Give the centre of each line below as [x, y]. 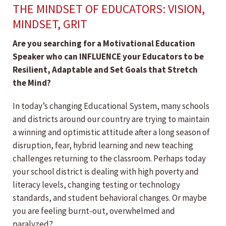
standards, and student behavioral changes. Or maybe [110, 198]
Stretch [183, 70]
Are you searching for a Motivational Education [104, 44]
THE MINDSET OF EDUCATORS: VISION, [109, 9]
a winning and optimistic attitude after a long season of [111, 132]
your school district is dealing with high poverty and [106, 172]
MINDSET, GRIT [50, 24]
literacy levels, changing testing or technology [96, 185]
